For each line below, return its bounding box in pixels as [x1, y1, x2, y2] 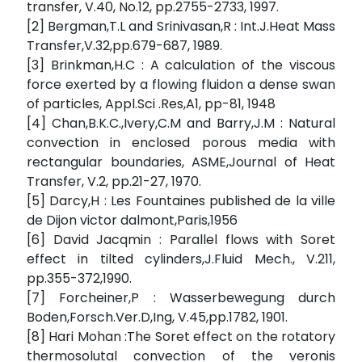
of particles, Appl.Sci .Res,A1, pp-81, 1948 [27, 95, 276, 114]
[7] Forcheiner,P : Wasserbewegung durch [27, 288, 335, 308]
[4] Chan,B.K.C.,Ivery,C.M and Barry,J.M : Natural [27, 114, 335, 133]
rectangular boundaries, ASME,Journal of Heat [27, 153, 335, 172]
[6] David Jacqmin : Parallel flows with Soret [27, 230, 335, 250]
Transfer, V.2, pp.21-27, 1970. [27, 172, 201, 192]
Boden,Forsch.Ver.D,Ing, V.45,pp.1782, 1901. [27, 308, 288, 327]
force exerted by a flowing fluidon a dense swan [27, 75, 335, 95]
